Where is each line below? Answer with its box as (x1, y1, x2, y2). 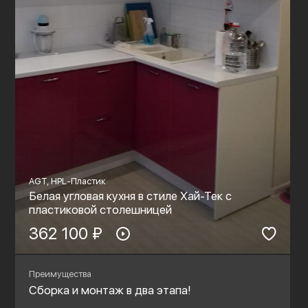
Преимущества (28, 269, 91, 280)
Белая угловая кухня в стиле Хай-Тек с (28, 189, 232, 203)
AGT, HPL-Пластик (28, 176, 106, 187)
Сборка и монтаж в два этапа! (28, 283, 190, 298)
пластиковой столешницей (28, 203, 172, 217)
